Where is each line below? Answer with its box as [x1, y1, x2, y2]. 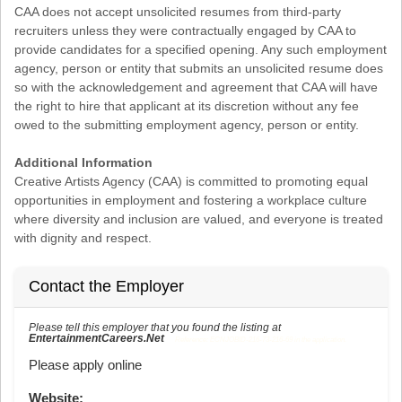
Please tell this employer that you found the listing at [29, 321, 281, 335]
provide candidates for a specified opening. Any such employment [14, 42, 387, 57]
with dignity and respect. [14, 231, 152, 246]
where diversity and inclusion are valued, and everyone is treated [14, 212, 383, 227]
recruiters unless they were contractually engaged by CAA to [14, 23, 356, 39]
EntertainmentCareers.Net [29, 332, 164, 345]
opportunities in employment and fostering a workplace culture [14, 193, 367, 208]
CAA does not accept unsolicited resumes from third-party [14, 4, 341, 20]
